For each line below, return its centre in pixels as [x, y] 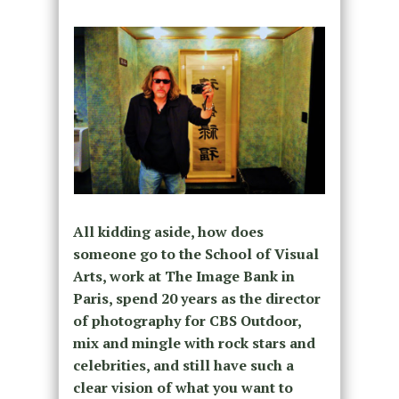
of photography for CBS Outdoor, [187, 321]
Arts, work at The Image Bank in [183, 277]
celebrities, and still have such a [183, 366]
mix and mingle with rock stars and [194, 343]
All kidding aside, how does [168, 232]
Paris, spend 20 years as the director [196, 299]
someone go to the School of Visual [195, 254]
